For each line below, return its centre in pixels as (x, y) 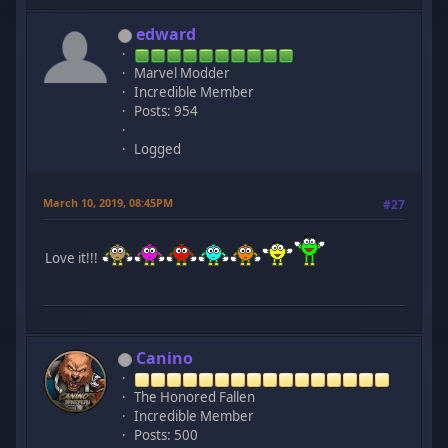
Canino (165, 358)
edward (166, 34)
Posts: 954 (166, 111)
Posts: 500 (166, 435)
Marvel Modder (182, 73)
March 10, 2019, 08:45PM (108, 203)
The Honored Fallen (195, 397)
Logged (158, 149)
